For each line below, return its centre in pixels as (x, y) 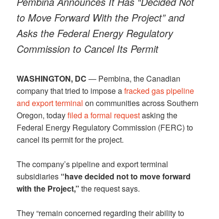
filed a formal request (104, 115)
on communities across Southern (141, 103)
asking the (159, 115)
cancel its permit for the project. (70, 139)
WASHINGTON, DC (52, 78)
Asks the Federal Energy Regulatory (95, 33)
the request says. (110, 188)
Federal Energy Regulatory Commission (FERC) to (105, 127)
